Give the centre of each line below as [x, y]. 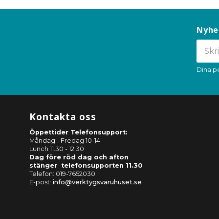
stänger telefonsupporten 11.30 [86, 165]
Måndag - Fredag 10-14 [65, 140]
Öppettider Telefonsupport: [78, 132]
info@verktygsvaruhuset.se [97, 182]
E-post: [41, 182]
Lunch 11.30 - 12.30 [57, 149]
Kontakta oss [63, 116]
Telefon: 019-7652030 [62, 174]
